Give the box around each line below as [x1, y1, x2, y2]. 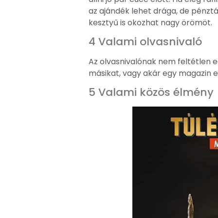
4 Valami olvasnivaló [89, 34, 202, 50]
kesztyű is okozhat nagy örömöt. [89, 17, 212, 28]
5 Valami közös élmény [89, 85, 214, 100]
